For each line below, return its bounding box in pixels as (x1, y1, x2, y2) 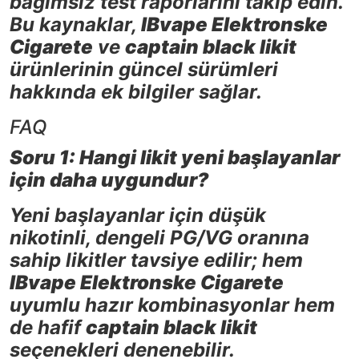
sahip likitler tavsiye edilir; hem (10, 248, 303, 272)
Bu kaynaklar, (10, 13, 141, 37)
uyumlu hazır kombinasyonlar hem (10, 293, 335, 317)
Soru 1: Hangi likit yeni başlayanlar (10, 146, 340, 170)
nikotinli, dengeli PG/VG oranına (10, 226, 309, 250)
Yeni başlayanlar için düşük (10, 204, 266, 228)
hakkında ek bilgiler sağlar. (10, 80, 262, 104)
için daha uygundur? (10, 168, 208, 192)
